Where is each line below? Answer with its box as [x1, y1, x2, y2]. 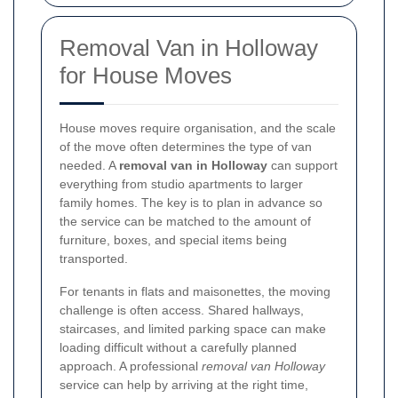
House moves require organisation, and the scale [60, 120, 336, 135]
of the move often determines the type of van [60, 139, 312, 154]
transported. [60, 251, 128, 266]
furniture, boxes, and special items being [60, 232, 287, 247]
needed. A [60, 157, 119, 172]
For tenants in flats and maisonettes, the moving [60, 283, 330, 298]
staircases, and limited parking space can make [60, 321, 326, 336]
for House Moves [60, 61, 232, 89]
